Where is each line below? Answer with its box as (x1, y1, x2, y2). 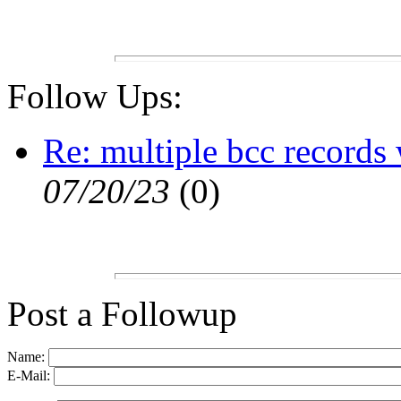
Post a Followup (7, 294, 237, 334)
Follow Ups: (7, 77, 183, 116)
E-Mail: (7, 368, 54, 384)
